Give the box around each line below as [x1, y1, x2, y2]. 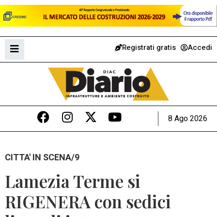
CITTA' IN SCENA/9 [5, 151, 79, 164]
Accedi [188, 42, 212, 53]
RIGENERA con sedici [5, 190, 171, 213]
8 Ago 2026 [168, 112, 207, 124]
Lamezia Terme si [5, 170, 140, 193]
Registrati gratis [122, 42, 176, 53]
